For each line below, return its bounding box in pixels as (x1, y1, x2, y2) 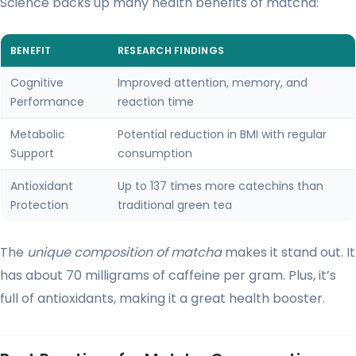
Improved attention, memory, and (118, 74, 308, 91)
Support (10, 145, 54, 161)
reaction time (118, 93, 194, 110)
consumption (118, 145, 192, 161)
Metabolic (10, 126, 65, 142)
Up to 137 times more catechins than (118, 177, 323, 194)
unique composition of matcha (27, 242, 222, 261)
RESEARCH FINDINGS (118, 43, 225, 57)
